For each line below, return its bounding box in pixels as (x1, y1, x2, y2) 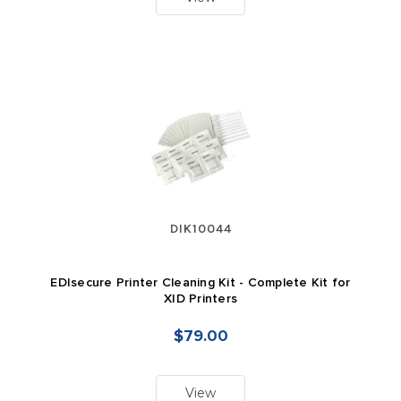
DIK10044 (169, 221, 232, 237)
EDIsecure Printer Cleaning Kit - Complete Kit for (50, 277, 351, 290)
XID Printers (164, 293, 237, 306)
